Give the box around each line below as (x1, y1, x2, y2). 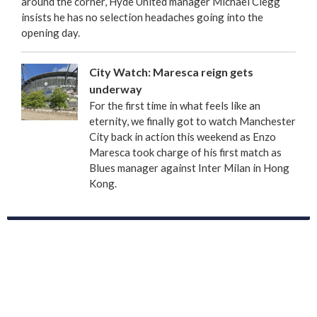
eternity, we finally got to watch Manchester (89, 114, 296, 127)
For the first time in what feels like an (89, 98, 260, 112)
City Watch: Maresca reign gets (89, 64, 253, 79)
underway (89, 81, 142, 96)
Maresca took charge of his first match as (89, 145, 282, 158)
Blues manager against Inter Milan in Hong (89, 161, 289, 174)
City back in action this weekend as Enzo (89, 129, 276, 143)
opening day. (21, 25, 82, 39)
